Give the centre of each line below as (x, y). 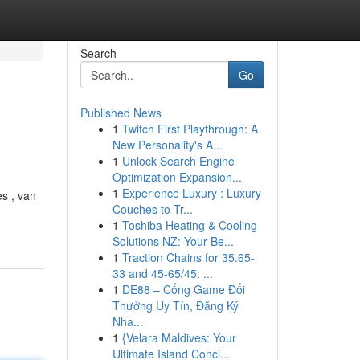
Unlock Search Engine (178, 161)
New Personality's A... (167, 145)
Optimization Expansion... (177, 177)
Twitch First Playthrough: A (190, 129)
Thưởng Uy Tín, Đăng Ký (175, 305)
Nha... (127, 321)
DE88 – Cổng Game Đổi (183, 289)
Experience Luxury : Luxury (191, 193)
